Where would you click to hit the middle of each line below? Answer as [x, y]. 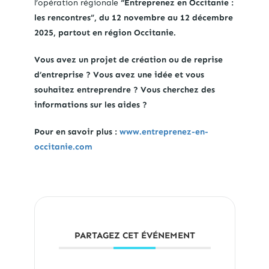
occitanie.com [63, 147]
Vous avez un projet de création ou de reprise [128, 60]
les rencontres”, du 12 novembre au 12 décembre [133, 18]
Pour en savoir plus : [77, 132]
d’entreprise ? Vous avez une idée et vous [119, 75]
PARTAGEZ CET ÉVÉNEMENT [134, 236]
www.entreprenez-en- [164, 132]
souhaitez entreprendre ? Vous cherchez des [124, 90]
